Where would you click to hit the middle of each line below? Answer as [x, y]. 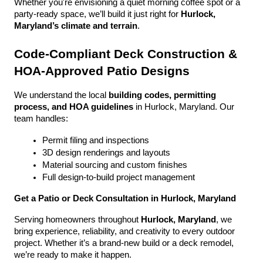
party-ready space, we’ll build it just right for [97, 14]
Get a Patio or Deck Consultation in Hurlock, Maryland [125, 198]
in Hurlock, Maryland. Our [184, 107]
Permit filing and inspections [96, 140]
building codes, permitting [162, 95]
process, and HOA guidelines [74, 107]
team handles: [41, 119]
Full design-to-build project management [119, 177]
